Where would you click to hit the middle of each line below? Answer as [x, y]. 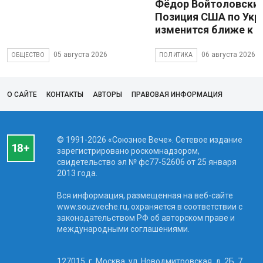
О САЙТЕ [22, 94]
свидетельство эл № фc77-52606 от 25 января [146, 162]
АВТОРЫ [107, 94]
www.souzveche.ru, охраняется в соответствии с [149, 206]
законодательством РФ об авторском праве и [146, 218]
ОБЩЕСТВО [28, 55]
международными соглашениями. [123, 229]
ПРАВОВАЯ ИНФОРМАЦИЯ [177, 94]
